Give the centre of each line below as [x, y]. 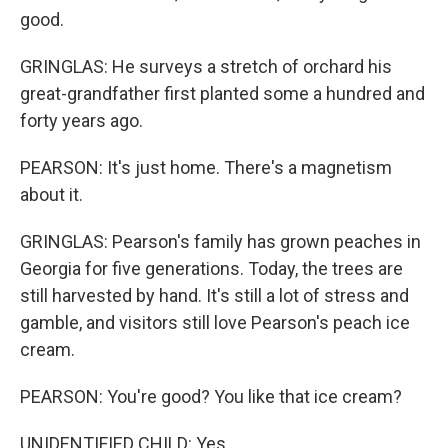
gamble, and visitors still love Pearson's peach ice [215, 322]
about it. [51, 194]
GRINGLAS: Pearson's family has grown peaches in [220, 241]
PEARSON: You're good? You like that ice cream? [211, 396]
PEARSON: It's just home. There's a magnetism [206, 167]
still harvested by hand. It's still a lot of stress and [214, 295]
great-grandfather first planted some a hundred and [222, 93]
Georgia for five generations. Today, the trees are [211, 268]
